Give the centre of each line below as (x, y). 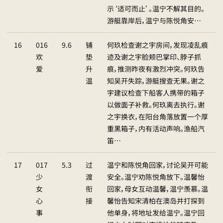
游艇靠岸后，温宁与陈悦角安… (154, 20)
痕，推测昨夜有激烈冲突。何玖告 (156, 69)
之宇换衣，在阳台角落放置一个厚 (158, 116)
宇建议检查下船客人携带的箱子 (156, 93)
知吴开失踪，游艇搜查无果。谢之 (156, 81)
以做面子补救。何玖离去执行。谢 (156, 105)
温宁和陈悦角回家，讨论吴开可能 (158, 165)
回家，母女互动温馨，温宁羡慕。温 (158, 189)
